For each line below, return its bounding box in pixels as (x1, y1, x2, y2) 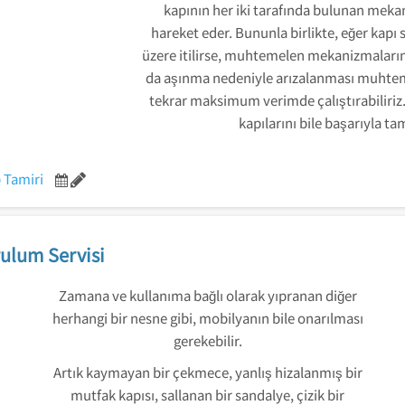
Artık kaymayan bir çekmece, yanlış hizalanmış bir (52, 363, 363, 381)
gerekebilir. (173, 331, 242, 350)
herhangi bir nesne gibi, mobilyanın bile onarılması (52, 308, 363, 327)
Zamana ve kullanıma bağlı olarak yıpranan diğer (58, 286, 357, 305)
